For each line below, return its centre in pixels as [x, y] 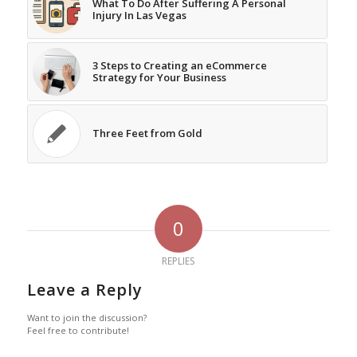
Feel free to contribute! [78, 331]
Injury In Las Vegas [139, 16]
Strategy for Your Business [159, 78]
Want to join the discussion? [86, 318]
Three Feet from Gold [147, 133]
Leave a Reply [84, 290]
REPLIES [178, 261]
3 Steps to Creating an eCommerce [179, 66]
